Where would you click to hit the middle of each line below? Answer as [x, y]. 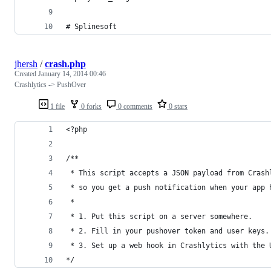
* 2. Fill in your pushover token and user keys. [168, 231]
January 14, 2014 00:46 [72, 73]
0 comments [134, 106]
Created [26, 73]
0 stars [177, 106]
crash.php [65, 64]
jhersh [26, 64]
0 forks [90, 106]
